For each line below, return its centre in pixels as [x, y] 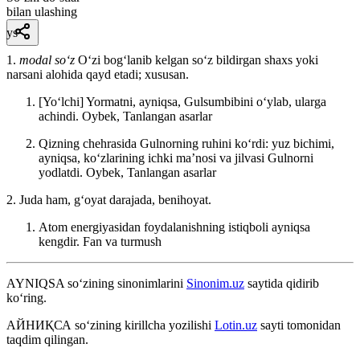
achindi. [60, 116]
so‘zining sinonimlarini [125, 283]
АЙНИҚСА [39, 325]
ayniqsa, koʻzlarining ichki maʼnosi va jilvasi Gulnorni [176, 157]
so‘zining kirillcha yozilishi [143, 325]
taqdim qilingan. [47, 339]
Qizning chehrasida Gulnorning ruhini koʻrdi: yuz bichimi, [186, 143]
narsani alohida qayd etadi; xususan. [98, 74]
